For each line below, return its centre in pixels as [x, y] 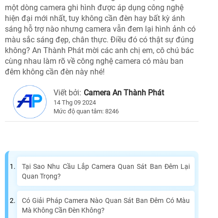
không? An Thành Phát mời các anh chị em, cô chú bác [99, 51]
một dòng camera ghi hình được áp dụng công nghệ [94, 8]
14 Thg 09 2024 [75, 103]
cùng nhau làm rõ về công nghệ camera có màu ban [94, 61]
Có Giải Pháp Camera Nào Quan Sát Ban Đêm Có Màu [106, 201]
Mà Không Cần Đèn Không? [63, 210]
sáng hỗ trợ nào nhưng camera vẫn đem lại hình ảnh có [100, 29]
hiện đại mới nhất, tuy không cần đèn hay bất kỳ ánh [95, 18]
